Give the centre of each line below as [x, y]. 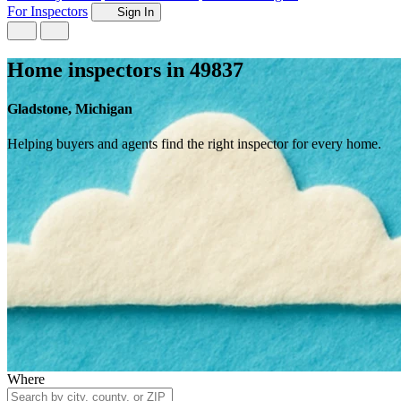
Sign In [133, 12]
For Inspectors [47, 11]
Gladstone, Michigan [70, 109]
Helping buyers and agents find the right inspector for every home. [194, 144]
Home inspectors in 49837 [125, 69]
